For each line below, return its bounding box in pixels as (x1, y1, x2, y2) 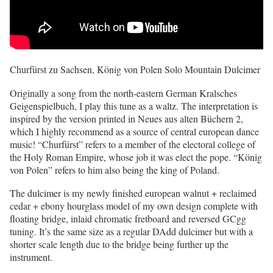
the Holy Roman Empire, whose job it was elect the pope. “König (10, 150, 262, 163)
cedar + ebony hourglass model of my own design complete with (10, 199, 258, 213)
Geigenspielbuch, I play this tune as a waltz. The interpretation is (10, 99, 258, 112)
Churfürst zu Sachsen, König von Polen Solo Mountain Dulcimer (10, 62, 260, 76)
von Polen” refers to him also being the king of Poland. (10, 163, 219, 176)
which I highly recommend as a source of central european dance (10, 124, 259, 138)
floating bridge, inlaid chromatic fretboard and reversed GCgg (10, 212, 246, 225)
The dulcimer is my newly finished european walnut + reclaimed (10, 186, 257, 200)
